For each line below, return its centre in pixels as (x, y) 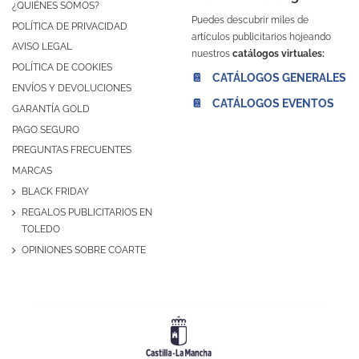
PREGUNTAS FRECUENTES (72, 150)
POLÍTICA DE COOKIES (62, 68)
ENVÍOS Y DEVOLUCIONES (72, 89)
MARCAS (32, 171)
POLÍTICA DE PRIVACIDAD (70, 26)
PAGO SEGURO (46, 129)
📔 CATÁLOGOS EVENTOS (263, 103)
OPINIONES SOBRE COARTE (84, 250)
